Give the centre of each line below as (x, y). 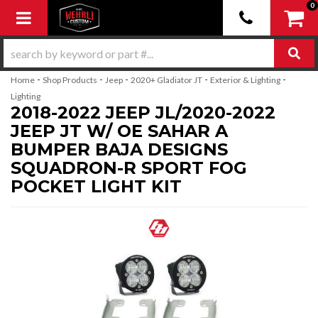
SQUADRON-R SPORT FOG (129, 168)
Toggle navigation (83, 17)
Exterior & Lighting (245, 80)
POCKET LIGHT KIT (96, 186)
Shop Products (70, 80)
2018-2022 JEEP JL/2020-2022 (143, 113)
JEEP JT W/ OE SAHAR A (119, 131)
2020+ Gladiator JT (166, 80)
